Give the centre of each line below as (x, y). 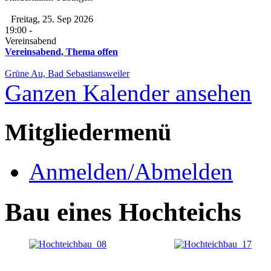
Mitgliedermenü (88, 132)
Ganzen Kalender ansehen (128, 93)
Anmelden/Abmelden (131, 171)
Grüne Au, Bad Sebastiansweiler (67, 74)
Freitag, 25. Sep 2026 (52, 19)
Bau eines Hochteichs (123, 212)
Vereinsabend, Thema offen (61, 52)
